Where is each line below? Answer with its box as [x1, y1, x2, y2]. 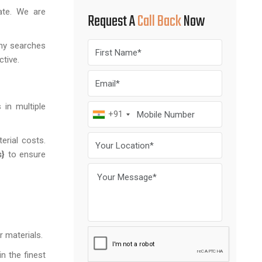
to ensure [5, 149, 46, 160]
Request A [88, 10, 137, 33]
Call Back [137, 10, 181, 33]
